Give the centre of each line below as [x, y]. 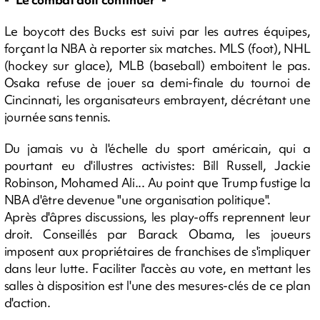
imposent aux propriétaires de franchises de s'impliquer [157, 251]
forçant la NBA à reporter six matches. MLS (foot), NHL [157, 48]
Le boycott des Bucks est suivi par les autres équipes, [157, 31]
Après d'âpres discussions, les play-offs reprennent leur [157, 217]
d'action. [27, 302]
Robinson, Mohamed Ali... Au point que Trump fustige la [157, 182]
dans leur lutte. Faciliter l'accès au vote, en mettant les [157, 268]
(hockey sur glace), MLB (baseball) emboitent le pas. [157, 65]
